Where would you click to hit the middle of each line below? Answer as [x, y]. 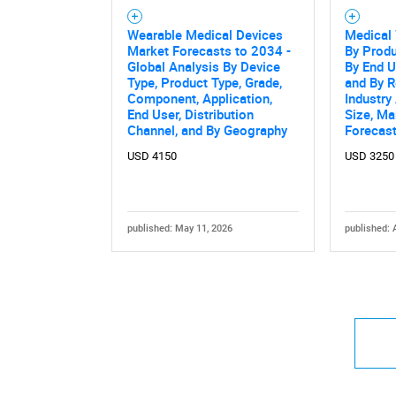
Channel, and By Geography [207, 130]
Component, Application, [199, 98]
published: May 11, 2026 [179, 228]
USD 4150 [152, 156]
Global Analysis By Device [203, 66]
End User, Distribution [190, 114]
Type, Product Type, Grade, [204, 82]
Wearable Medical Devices [205, 34]
